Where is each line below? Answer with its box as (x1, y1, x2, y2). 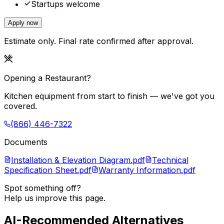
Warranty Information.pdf (98, 165, 195, 175)
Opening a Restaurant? (4, 73, 91, 83)
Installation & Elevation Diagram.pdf (11, 155, 145, 165)
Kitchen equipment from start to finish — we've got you (4, 91, 214, 101)
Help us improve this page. (4, 193, 105, 203)
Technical (152, 155, 188, 165)
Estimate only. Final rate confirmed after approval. (4, 36, 193, 46)
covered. (4, 101, 37, 111)
